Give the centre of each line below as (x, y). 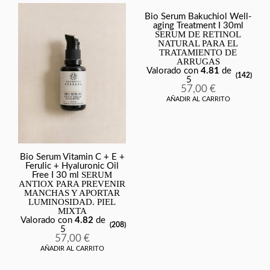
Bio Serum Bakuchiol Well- (198, 17)
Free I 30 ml (55, 175)
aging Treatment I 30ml (198, 26)
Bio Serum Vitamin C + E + (72, 157)
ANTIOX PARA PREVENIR (72, 184)
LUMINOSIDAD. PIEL (72, 202)
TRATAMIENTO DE (198, 53)
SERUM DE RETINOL (198, 35)
